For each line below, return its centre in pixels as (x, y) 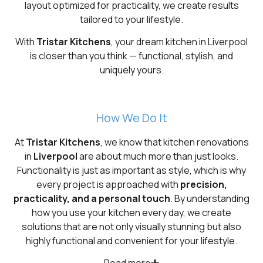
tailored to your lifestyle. (131, 19)
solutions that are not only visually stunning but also (131, 226)
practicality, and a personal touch (92, 198)
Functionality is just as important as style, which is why (131, 170)
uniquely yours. (131, 70)
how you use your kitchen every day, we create (131, 212)
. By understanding (210, 198)
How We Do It (131, 117)
